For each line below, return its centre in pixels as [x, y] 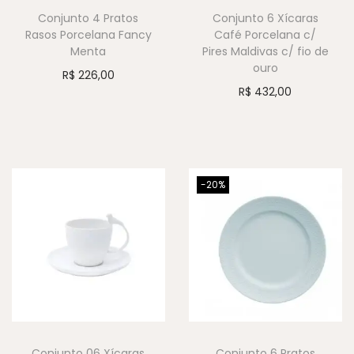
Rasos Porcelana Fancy [88, 34]
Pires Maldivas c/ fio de [265, 51]
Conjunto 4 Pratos [88, 18]
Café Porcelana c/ [265, 34]
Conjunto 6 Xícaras [265, 18]
